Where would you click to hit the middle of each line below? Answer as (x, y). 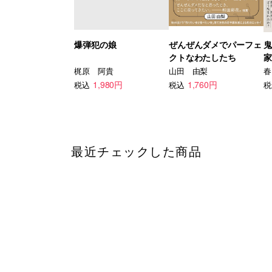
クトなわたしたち (202, 57)
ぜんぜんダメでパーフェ (215, 44)
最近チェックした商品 (136, 151)
